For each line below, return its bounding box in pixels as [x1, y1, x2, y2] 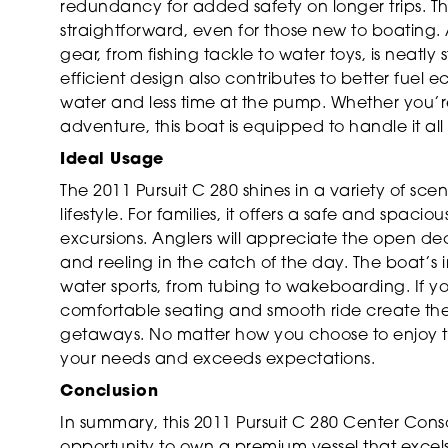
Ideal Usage [60, 151, 164, 168]
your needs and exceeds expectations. [60, 351, 375, 368]
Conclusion [60, 383, 158, 400]
